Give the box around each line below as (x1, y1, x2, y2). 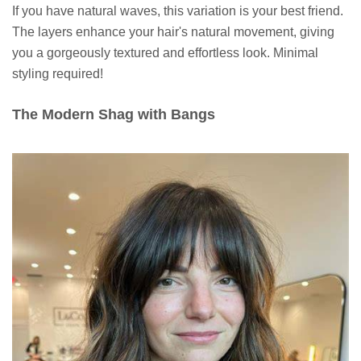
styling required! (12, 66, 103, 81)
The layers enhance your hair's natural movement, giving (12, 24, 334, 39)
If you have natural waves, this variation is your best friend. (12, 3, 343, 18)
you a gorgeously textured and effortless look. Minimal (12, 45, 318, 60)
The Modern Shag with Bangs (12, 106, 215, 122)
